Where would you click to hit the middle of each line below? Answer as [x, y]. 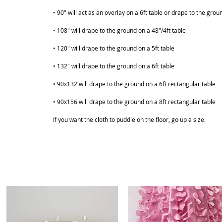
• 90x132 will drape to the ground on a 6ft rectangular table [134, 84]
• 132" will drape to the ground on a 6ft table [114, 66]
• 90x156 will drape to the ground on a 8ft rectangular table [134, 102]
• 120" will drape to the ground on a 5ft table [114, 48]
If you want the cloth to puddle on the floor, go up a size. [129, 119]
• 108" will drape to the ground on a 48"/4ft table [119, 30]
